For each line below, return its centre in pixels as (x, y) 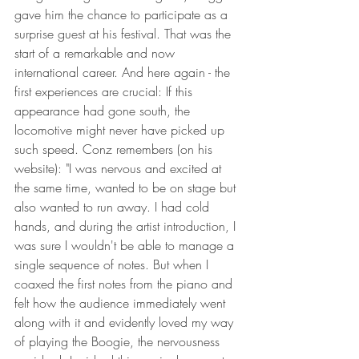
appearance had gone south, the (104, 111)
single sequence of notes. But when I (113, 265)
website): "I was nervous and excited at (120, 169)
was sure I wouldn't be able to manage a (126, 246)
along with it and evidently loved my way (126, 323)
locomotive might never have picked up (121, 130)
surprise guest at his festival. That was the (125, 34)
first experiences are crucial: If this (105, 92)
